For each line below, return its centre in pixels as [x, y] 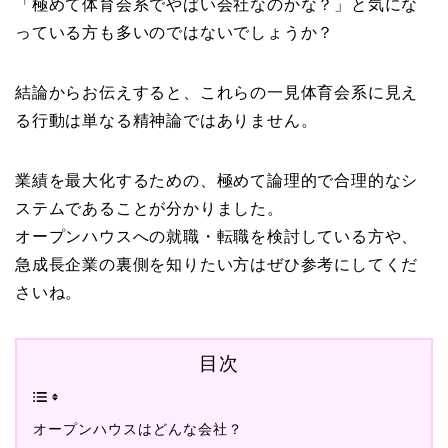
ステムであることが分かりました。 [149, 207]
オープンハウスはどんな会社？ [138, 428]
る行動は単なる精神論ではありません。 [166, 119]
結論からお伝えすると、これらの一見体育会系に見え [217, 91]
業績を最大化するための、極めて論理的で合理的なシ [217, 179]
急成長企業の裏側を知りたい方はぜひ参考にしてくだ [217, 263]
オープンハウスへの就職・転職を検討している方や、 [217, 235]
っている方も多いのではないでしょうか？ [175, 31]
